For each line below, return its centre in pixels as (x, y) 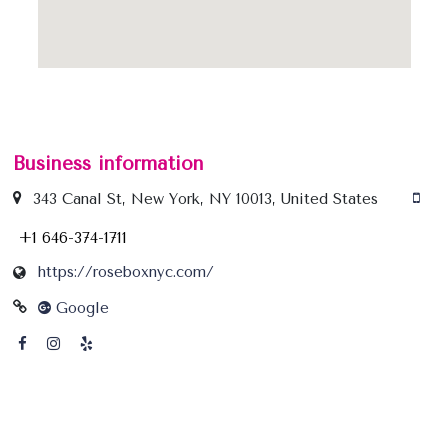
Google (79, 308)
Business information (108, 164)
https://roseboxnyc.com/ (125, 272)
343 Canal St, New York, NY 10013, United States (205, 199)
